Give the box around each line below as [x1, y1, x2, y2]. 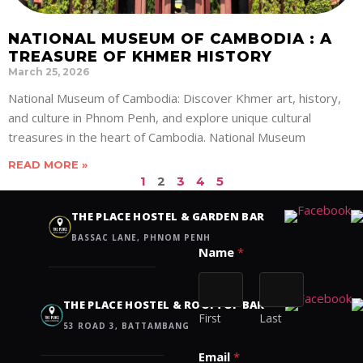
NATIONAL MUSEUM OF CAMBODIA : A [8, 30, 332, 49]
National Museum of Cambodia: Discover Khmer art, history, [8, 90, 341, 107]
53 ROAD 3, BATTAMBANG [63, 320, 190, 332]
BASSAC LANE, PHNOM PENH [71, 232, 211, 244]
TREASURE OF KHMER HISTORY [8, 48, 272, 66]
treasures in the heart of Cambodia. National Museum [8, 129, 305, 146]
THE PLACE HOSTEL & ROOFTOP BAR [63, 297, 265, 313]
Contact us [197, 196, 287, 215]
